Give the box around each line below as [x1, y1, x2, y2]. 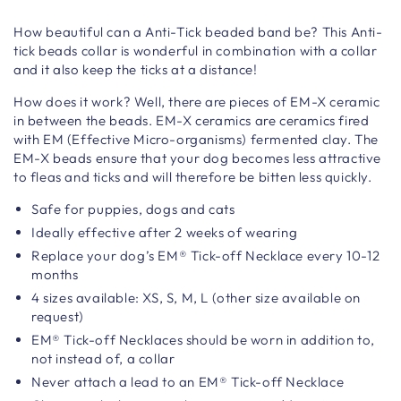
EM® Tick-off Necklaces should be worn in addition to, [31, 331, 375, 349]
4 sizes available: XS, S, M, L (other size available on [31, 289, 362, 307]
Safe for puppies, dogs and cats [31, 200, 235, 218]
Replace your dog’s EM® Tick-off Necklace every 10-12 [31, 247, 380, 265]
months [31, 266, 79, 284]
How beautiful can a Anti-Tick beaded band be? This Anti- [13, 23, 383, 41]
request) [31, 308, 84, 326]
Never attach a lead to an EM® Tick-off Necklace [31, 373, 345, 391]
